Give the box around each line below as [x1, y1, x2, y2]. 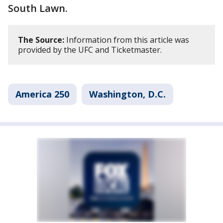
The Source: [18, 34, 64, 45]
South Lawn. [8, 1, 68, 15]
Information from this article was [64, 34, 189, 45]
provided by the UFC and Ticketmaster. [18, 44, 162, 55]
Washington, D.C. [89, 88, 166, 100]
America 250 [15, 88, 69, 100]
